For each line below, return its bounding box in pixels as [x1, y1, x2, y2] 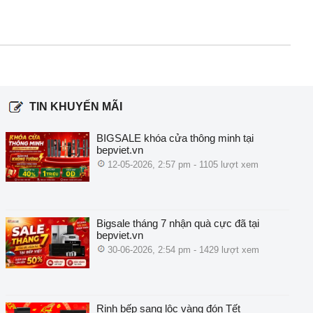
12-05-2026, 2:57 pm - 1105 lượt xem [105, 159, 259, 170]
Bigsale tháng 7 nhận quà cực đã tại [96, 217, 259, 230]
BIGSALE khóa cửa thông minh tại [96, 132, 254, 145]
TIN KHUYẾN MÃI [27, 101, 122, 113]
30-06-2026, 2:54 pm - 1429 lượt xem [105, 245, 259, 256]
